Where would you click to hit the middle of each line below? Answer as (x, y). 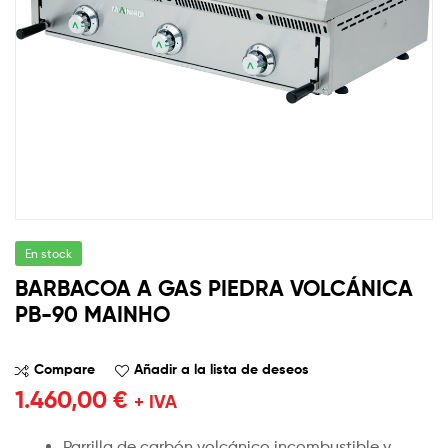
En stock (48, 253)
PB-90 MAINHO (92, 314)
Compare (64, 369)
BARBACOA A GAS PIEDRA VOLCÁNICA (214, 288)
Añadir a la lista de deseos (221, 369)
